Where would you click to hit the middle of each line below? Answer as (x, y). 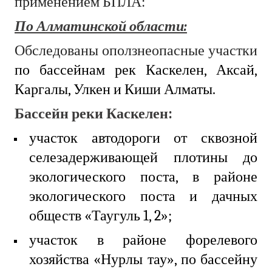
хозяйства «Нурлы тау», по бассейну (143, 260)
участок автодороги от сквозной (143, 138)
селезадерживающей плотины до (143, 158)
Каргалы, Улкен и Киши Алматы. (115, 90)
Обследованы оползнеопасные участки (136, 51)
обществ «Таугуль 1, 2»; (100, 216)
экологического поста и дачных (143, 196)
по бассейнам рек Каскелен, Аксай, (136, 70)
